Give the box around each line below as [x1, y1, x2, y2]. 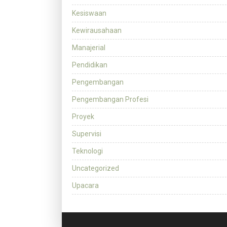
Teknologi [72, 147, 103, 156]
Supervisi [72, 130, 101, 138]
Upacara [72, 181, 99, 190]
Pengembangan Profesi [72, 95, 148, 104]
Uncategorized [72, 164, 119, 173]
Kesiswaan [72, 9, 106, 18]
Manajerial [72, 44, 105, 52]
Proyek [72, 112, 94, 121]
